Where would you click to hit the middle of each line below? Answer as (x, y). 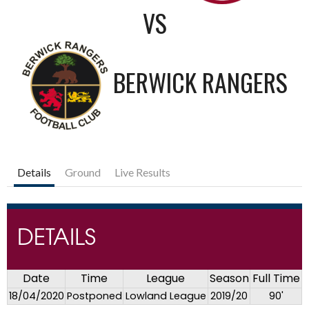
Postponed (94, 296)
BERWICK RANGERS (200, 81)
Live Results (142, 172)
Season (229, 279)
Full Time (276, 279)
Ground (83, 172)
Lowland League (166, 296)
